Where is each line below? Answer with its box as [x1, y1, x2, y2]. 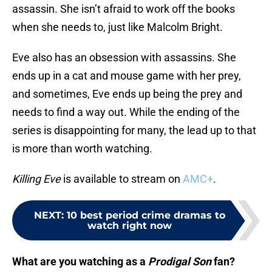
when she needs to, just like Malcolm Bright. [12, 21, 223, 34]
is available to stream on [63, 172, 183, 186]
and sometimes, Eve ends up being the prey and [12, 87, 242, 101]
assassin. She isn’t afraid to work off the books [12, 2, 235, 16]
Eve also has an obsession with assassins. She [12, 51, 236, 64]
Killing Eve [12, 172, 63, 186]
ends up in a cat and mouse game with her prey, [12, 69, 241, 83]
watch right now [87, 220, 172, 232]
